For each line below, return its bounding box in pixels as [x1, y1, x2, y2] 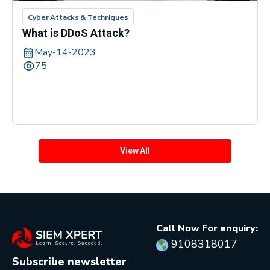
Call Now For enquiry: [156, 222, 258, 236]
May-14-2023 [34, 46, 96, 60]
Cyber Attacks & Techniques [28, 13, 128, 23]
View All [120, 146, 150, 156]
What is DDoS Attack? [22, 27, 130, 40]
